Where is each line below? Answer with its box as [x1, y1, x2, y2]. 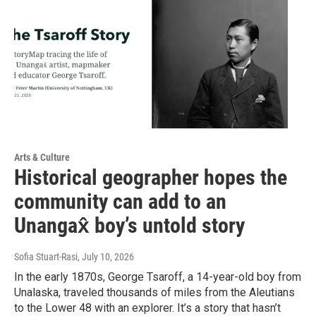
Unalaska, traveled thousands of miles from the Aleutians [14, 286, 295, 300]
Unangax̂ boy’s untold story [14, 213, 245, 238]
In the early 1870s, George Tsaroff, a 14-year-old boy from [14, 270, 301, 284]
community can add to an [14, 189, 226, 214]
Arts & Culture [14, 152, 70, 164]
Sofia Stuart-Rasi [14, 251, 78, 263]
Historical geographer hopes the [14, 165, 287, 190]
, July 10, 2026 [78, 251, 134, 263]
